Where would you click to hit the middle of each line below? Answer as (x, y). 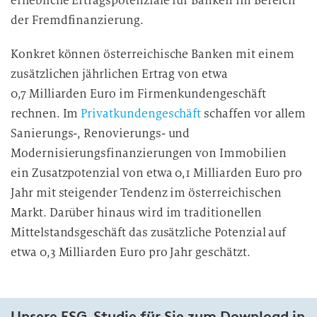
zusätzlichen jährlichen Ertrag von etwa (119, 74)
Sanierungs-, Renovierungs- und (100, 133)
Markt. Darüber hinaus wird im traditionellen (136, 213)
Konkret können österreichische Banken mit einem (152, 54)
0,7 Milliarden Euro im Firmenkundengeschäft (138, 94)
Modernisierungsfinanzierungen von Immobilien (149, 153)
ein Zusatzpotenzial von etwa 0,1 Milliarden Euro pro (157, 173)
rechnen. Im (46, 114)
